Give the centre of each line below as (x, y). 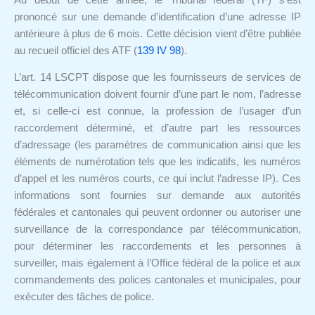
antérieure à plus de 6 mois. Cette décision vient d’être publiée (157, 33)
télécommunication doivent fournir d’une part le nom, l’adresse (157, 95)
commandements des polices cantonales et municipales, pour (157, 280)
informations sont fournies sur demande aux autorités (157, 196)
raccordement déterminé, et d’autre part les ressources (157, 128)
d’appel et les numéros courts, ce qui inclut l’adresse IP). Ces (157, 179)
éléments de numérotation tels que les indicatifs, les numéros (157, 162)
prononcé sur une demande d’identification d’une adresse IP (157, 17)
